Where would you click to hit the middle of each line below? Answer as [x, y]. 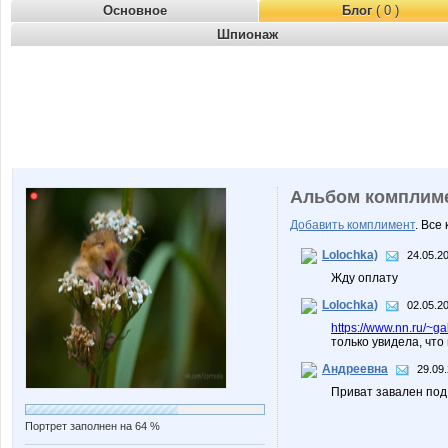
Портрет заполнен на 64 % [92, 426]
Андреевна [355, 369]
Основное [134, 10]
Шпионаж [247, 34]
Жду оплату [364, 278]
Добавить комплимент [352, 225]
